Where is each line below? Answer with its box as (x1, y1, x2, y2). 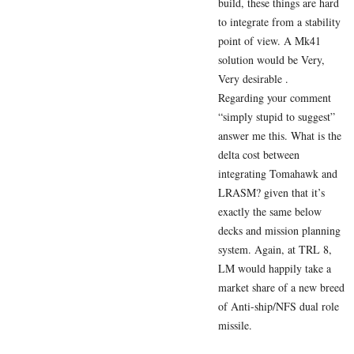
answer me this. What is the (218, 128, 341, 144)
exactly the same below (218, 204, 322, 220)
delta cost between (218, 147, 299, 163)
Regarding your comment (218, 90, 331, 106)
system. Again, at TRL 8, (218, 242, 332, 258)
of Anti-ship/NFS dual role (218, 299, 339, 314)
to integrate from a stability (218, 14, 341, 30)
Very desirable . (218, 71, 288, 87)
